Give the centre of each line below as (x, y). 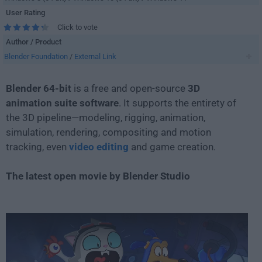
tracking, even (37, 147)
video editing (99, 147)
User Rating (25, 13)
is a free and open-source (130, 88)
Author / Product (34, 42)
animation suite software (62, 103)
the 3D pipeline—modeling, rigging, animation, (106, 118)
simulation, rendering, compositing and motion (108, 132)
